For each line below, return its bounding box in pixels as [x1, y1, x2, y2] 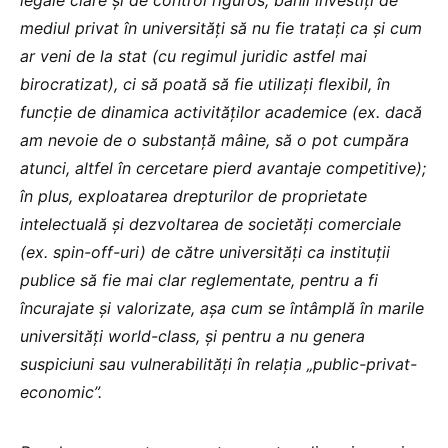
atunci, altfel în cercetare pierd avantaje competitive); [20, 157, 426, 178]
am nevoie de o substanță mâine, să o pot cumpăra [20, 129, 409, 150]
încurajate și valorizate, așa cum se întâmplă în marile [20, 297, 424, 318]
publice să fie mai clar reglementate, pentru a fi [20, 269, 378, 290]
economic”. [20, 381, 107, 402]
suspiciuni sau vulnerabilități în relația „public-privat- [20, 353, 417, 374]
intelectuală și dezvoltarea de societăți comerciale [20, 213, 401, 234]
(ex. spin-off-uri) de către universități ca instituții [20, 241, 390, 262]
